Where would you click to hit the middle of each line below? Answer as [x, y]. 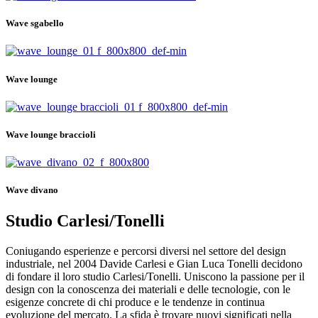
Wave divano [32, 190]
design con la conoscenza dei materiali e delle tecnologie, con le [148, 290]
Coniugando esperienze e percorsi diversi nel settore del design [146, 251]
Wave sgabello [35, 23]
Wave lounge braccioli [51, 134]
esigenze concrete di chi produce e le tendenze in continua [135, 302]
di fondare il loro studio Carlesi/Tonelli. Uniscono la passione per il [155, 277]
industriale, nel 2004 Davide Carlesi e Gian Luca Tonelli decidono [154, 264]
